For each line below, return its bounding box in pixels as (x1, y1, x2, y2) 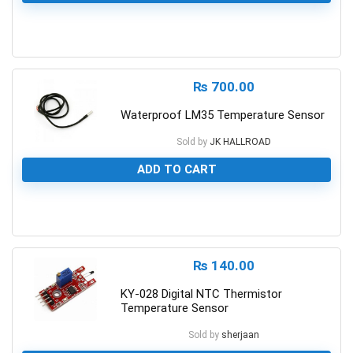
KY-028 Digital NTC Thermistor (121, 286, 282, 301)
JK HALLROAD (210, 136, 271, 147)
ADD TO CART (136, 162, 217, 176)
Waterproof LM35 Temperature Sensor (121, 107, 325, 122)
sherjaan (221, 329, 259, 340)
